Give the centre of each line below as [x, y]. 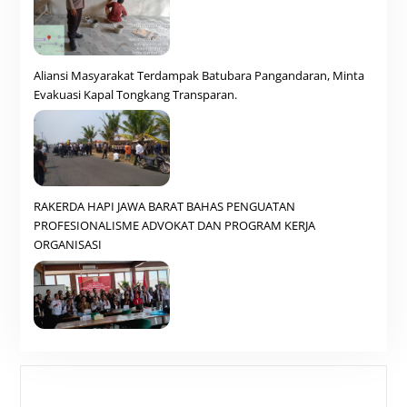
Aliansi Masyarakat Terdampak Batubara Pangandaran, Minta [199, 75]
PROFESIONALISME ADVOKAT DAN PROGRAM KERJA [175, 226]
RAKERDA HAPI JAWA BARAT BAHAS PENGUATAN [165, 207]
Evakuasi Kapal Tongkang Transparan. [136, 94]
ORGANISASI [68, 245]
